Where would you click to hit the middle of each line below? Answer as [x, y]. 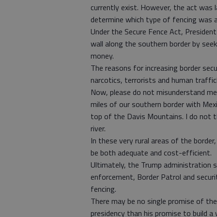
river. [98, 129]
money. [102, 56]
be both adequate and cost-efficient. [151, 153]
